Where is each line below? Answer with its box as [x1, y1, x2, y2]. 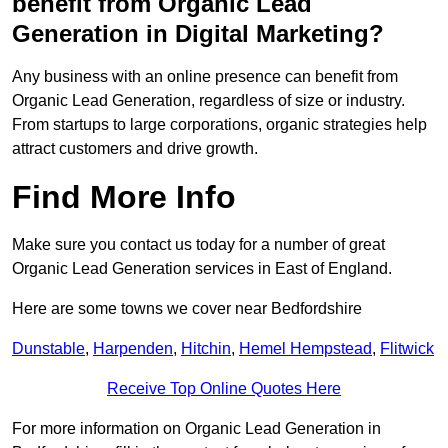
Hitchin [181, 340, 231, 358]
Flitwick [380, 340, 434, 358]
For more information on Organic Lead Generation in [12, 420, 381, 438]
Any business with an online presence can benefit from [12, 68, 398, 86]
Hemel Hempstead [239, 340, 372, 358]
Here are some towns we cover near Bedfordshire [12, 300, 362, 318]
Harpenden [93, 340, 173, 358]
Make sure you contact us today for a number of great [12, 236, 385, 254]
